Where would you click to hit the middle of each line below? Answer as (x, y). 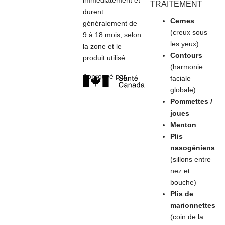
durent (93, 11)
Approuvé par (104, 77)
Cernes (183, 21)
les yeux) (185, 44)
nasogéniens (193, 148)
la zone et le (102, 46)
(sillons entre (191, 159)
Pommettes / (192, 102)
